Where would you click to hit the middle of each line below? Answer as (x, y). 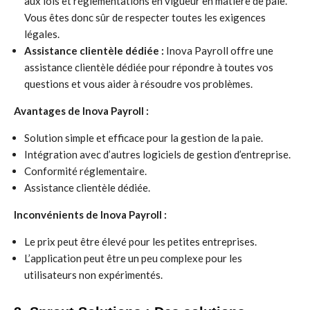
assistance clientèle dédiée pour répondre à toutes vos (149, 67)
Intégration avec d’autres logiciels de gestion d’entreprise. (157, 154)
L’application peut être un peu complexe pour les (133, 258)
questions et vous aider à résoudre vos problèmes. (138, 84)
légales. (42, 34)
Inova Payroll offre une (219, 51)
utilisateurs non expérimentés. (93, 275)
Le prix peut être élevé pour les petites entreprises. (140, 241)
